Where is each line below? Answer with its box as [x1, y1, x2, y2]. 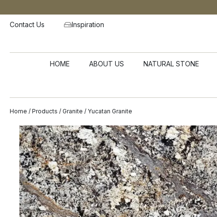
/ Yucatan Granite [83, 108, 132, 115]
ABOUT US [89, 60, 124, 68]
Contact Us [10, 20, 45, 29]
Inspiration [72, 20, 104, 29]
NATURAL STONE [143, 60, 199, 68]
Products [32, 108, 58, 115]
